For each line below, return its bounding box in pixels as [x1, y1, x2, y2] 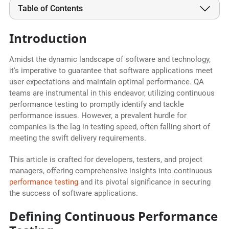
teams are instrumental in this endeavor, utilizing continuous [9, 88, 215, 98]
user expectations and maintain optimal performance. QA [9, 77, 204, 87]
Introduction [9, 30, 87, 47]
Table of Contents [17, 4, 83, 14]
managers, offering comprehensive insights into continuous [9, 166, 212, 176]
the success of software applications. [9, 189, 138, 198]
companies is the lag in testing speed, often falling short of [9, 122, 210, 132]
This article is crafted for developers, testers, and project [9, 155, 202, 165]
